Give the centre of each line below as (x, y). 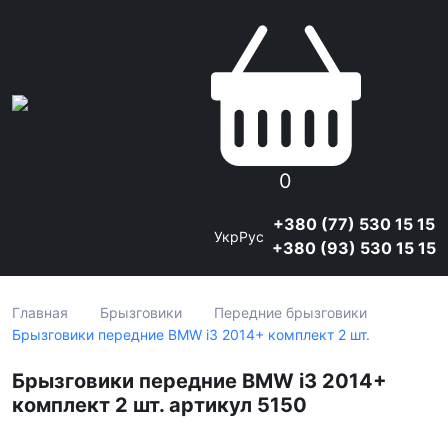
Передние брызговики (290, 312)
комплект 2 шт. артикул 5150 (159, 405)
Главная (40, 312)
